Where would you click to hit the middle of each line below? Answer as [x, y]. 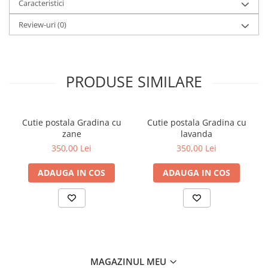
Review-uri [38, 24]
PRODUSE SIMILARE [134, 81]
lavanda [197, 133]
